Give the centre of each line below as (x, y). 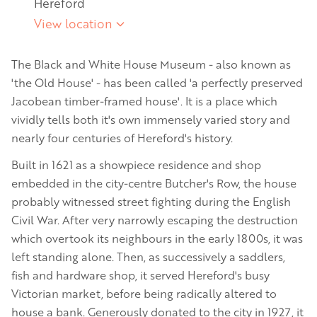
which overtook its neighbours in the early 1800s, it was (157, 238)
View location (73, 23)
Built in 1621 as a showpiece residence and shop (136, 165)
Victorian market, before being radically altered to (144, 293)
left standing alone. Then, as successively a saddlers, (148, 257)
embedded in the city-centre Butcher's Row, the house (154, 183)
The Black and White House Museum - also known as (151, 64)
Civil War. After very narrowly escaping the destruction (155, 220)
